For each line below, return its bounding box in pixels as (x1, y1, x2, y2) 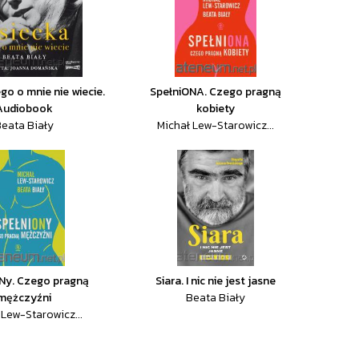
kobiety (196, 100, 235, 117)
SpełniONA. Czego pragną (149, 83, 281, 100)
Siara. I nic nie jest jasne (155, 272, 276, 289)
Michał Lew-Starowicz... (156, 117, 274, 134)
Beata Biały (185, 289, 245, 306)
